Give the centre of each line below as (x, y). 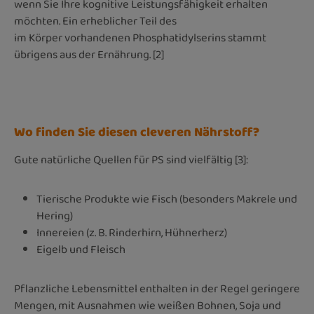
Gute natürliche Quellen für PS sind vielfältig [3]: (131, 160)
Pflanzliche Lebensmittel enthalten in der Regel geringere (157, 289)
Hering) (55, 216)
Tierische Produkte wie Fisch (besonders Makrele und (167, 199)
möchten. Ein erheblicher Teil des (95, 21)
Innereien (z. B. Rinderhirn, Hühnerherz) (132, 233)
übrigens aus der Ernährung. (82, 55)
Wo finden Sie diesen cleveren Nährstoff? (137, 132)
